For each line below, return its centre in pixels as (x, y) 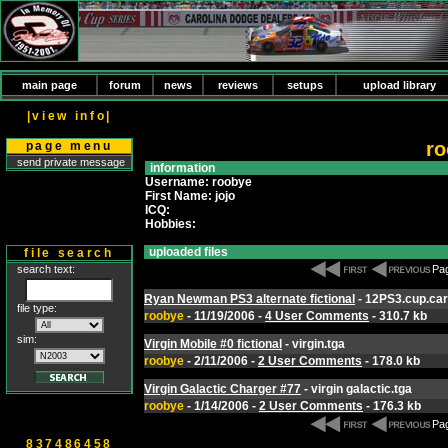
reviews (238, 85)
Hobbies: (170, 224)
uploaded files (188, 252)
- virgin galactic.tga (356, 389)
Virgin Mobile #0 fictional (213, 344)
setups (304, 85)
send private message (71, 162)
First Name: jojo (190, 196)
